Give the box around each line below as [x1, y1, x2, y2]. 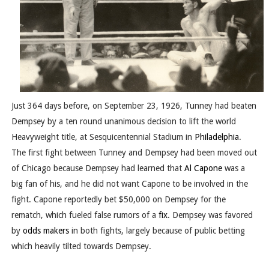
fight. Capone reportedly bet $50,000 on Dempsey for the [11, 195, 226, 205]
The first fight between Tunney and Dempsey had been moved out [11, 148, 257, 158]
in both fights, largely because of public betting [68, 226, 245, 236]
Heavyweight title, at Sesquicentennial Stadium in [11, 132, 195, 142]
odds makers [22, 226, 69, 236]
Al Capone [184, 163, 222, 174]
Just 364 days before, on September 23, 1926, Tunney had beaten [11, 101, 256, 111]
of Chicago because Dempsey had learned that [11, 163, 184, 174]
